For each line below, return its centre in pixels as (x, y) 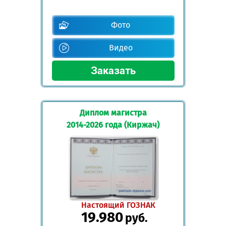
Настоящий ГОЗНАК (118, 205)
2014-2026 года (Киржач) (113, 125)
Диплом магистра (113, 112)
